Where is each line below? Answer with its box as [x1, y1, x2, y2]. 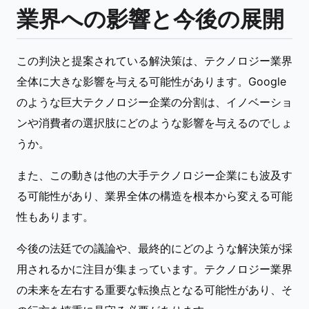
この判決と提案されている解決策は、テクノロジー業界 [17, 54, 292, 68]
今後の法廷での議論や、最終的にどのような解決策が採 [17, 241, 292, 255]
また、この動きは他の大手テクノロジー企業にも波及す [17, 168, 292, 182]
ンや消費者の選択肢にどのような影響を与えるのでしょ [17, 116, 292, 130]
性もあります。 [17, 210, 94, 223]
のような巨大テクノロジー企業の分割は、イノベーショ [17, 95, 292, 109]
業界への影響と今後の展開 [17, 6, 284, 32]
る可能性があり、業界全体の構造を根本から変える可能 [17, 189, 292, 203]
